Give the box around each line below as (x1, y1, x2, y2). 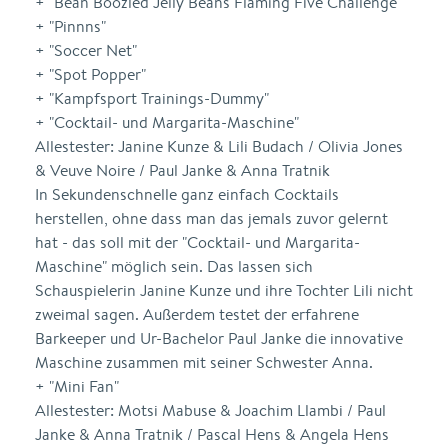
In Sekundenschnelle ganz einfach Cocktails (35, 184, 339, 205)
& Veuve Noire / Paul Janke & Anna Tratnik (35, 160, 330, 181)
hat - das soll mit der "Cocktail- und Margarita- (35, 232, 360, 253)
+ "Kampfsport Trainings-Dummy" (35, 88, 269, 109)
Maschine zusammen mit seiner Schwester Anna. (35, 352, 373, 373)
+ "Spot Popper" (35, 64, 146, 85)
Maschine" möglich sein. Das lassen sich (35, 256, 313, 277)
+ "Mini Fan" (35, 376, 119, 397)
